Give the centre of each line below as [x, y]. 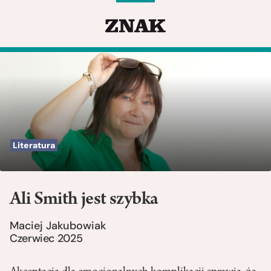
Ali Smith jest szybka [84, 201]
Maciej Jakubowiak [58, 226]
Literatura [34, 145]
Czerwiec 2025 [46, 239]
